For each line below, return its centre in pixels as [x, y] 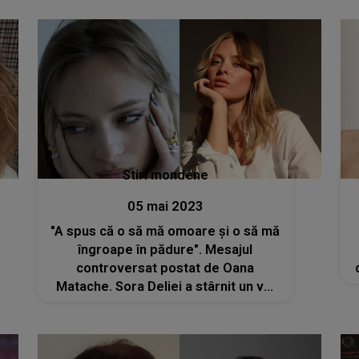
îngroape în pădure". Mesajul [165, 250]
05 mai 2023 [165, 206]
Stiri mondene [165, 175]
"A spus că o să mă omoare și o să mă [165, 231]
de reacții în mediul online [196, 305]
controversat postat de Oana [165, 268]
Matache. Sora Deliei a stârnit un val [165, 286]
